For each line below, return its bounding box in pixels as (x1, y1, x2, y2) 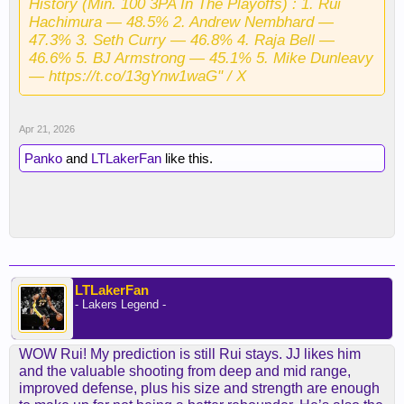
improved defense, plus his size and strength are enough (19, 381, 380, 396)
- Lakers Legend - (75, 298, 166, 311)
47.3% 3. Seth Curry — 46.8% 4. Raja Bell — (29, 31, 335, 49)
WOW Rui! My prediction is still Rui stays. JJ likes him (19, 346, 361, 362)
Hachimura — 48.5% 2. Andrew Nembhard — (29, 13, 334, 31)
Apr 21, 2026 (19, 124, 75, 134)
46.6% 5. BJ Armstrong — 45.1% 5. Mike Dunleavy (29, 49, 373, 67)
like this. (161, 151, 213, 166)
